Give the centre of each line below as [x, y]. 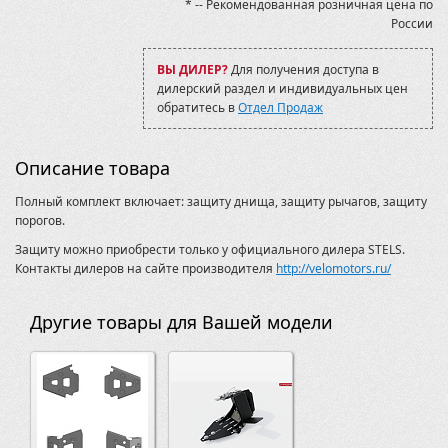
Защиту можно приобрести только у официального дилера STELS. [210, 249]
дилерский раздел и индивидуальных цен [282, 88]
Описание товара [92, 168]
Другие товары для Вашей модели [181, 322]
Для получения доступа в [303, 69]
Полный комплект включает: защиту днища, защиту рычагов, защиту [221, 201]
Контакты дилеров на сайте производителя [145, 268]
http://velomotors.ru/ [333, 268]
